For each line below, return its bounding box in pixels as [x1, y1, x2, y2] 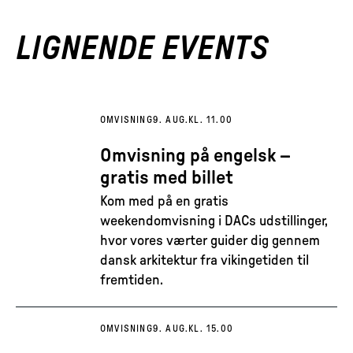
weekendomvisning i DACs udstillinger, [100, 214, 328, 229]
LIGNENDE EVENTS [16, 32, 269, 65]
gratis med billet [100, 169, 233, 188]
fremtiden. [100, 273, 163, 288]
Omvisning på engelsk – [100, 147, 290, 165]
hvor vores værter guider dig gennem [100, 234, 320, 248]
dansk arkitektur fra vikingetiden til [100, 254, 309, 268]
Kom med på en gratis [100, 195, 229, 209]
